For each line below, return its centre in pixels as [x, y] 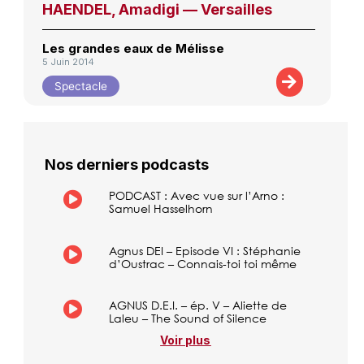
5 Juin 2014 [68, 62]
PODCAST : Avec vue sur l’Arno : [197, 196]
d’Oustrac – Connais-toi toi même [203, 263]
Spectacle [80, 86]
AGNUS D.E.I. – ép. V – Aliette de [198, 305]
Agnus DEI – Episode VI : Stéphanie [205, 250]
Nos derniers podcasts [126, 165]
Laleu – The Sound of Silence [188, 318]
